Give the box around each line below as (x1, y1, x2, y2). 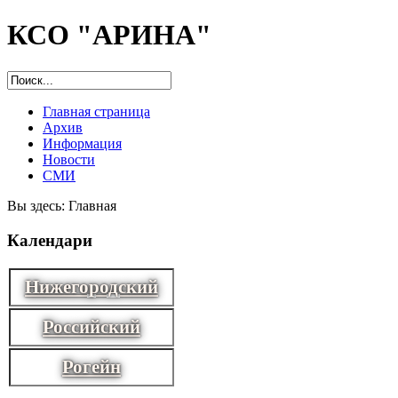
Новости (43, 151, 95, 167)
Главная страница (43, 103, 150, 119)
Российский (43, 316, 140, 338)
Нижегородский (25, 276, 158, 298)
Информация (43, 135, 122, 151)
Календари (7, 230, 92, 250)
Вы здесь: (7, 197, 68, 213)
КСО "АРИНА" (7, 19, 211, 52)
